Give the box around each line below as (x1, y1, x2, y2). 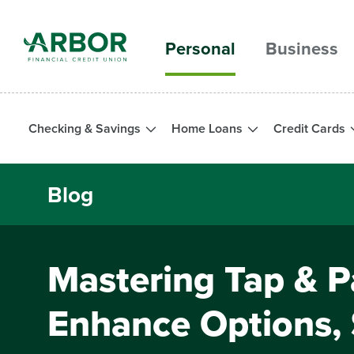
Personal (165, 35, 235, 61)
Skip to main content (24, 22, 137, 40)
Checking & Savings (28, 119, 145, 137)
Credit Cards (273, 119, 348, 137)
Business (265, 35, 338, 61)
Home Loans (171, 119, 246, 137)
